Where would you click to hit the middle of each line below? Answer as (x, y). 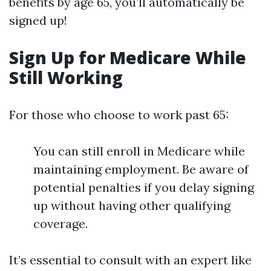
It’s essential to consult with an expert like (130, 260)
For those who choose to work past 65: (119, 115)
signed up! (38, 20)
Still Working (66, 77)
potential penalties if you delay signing (144, 187)
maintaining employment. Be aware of (141, 169)
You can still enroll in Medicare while (139, 151)
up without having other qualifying (132, 205)
